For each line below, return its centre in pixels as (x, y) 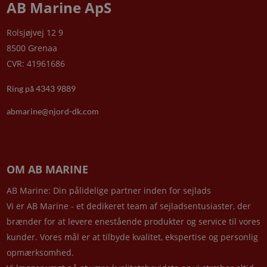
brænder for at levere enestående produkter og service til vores (133, 221)
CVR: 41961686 (35, 63)
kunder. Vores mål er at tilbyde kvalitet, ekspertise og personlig (132, 237)
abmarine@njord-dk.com (52, 111)
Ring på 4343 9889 (41, 88)
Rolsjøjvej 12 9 (35, 32)
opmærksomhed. (40, 252)
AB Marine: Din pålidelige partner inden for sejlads (108, 190)
